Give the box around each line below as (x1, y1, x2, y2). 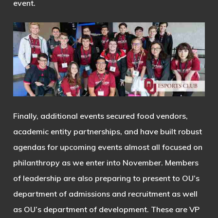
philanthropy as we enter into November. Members (13, 158, 199, 168)
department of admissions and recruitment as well (13, 189, 198, 199)
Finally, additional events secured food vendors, (13, 111, 188, 121)
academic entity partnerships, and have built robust (13, 127, 202, 137)
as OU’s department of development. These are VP (13, 204, 200, 215)
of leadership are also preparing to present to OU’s (13, 173, 200, 183)
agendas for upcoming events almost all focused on (13, 142, 202, 152)
